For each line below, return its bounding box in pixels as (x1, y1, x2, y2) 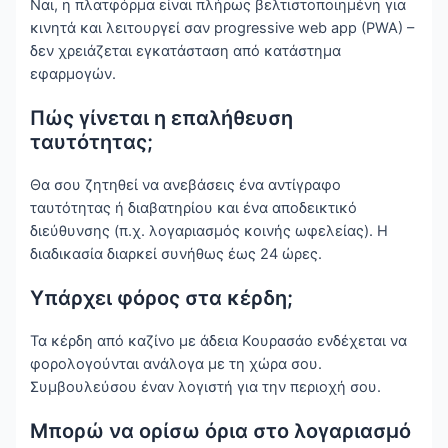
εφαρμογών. (30, 65, 117, 84)
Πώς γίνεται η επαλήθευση (30, 106, 294, 131)
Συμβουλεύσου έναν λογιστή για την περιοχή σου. (30, 378, 382, 397)
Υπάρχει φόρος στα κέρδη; (30, 286, 294, 311)
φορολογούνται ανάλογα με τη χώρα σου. (30, 355, 323, 374)
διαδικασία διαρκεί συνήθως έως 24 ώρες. (30, 245, 323, 264)
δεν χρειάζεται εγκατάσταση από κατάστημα (30, 42, 342, 61)
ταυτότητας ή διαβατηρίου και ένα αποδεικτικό (30, 199, 358, 218)
